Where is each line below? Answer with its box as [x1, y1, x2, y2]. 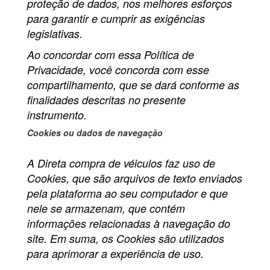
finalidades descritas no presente [27, 92, 186, 108]
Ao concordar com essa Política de [27, 47, 194, 63]
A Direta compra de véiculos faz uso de [27, 155, 215, 171]
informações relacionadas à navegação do [27, 216, 230, 231]
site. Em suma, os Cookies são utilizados [27, 231, 224, 246]
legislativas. [27, 26, 83, 42]
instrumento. [27, 107, 87, 123]
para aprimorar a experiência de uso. [27, 246, 204, 262]
